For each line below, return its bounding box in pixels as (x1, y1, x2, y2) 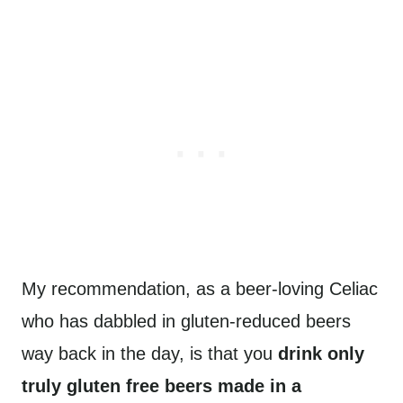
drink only (278, 344, 364, 363)
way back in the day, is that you (22, 344, 278, 363)
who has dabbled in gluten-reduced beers (22, 311, 351, 331)
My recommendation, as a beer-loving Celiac (22, 279, 378, 299)
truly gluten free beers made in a (22, 376, 301, 396)
